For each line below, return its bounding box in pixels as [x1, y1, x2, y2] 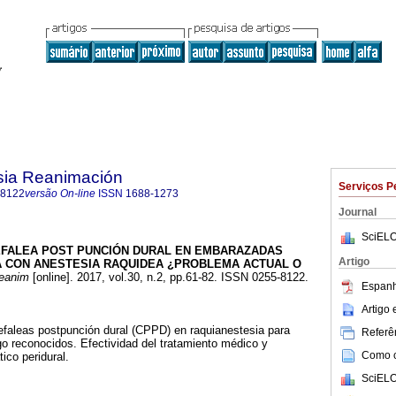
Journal [339, 206, 377, 218]
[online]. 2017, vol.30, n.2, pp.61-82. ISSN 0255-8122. [29, 270, 308, 285]
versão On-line [25, 187, 95, 200]
